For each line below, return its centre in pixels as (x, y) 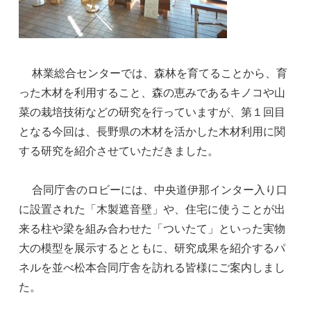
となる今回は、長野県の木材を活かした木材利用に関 (152, 131)
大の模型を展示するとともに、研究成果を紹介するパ (152, 248)
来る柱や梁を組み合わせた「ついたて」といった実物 (152, 228)
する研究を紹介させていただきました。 (119, 151)
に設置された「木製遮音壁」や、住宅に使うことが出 (152, 209)
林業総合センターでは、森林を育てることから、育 (153, 73)
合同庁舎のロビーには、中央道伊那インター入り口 (153, 190)
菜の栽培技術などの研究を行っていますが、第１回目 (152, 112)
